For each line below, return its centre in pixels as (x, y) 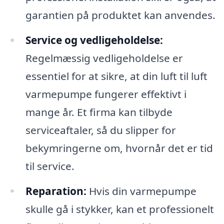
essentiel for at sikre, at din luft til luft (116, 76)
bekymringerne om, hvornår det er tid (119, 148)
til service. (50, 166)
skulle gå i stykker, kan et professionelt (119, 209)
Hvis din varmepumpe (141, 191)
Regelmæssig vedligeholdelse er (104, 58)
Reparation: (56, 191)
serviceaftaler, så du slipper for (100, 130)
